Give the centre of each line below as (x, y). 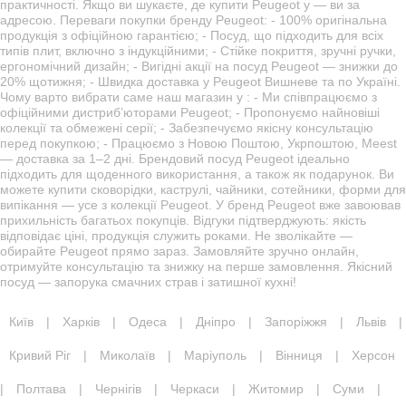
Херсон (373, 355)
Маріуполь (215, 355)
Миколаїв (127, 355)
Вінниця (299, 355)
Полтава (41, 389)
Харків (81, 322)
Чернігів (118, 389)
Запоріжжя (296, 322)
